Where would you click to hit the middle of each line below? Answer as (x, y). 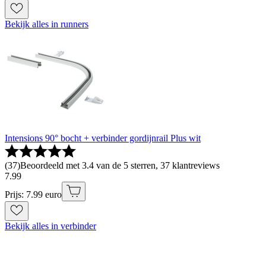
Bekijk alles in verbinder (50, 226)
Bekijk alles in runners (47, 24)
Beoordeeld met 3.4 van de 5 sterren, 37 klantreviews (120, 165)
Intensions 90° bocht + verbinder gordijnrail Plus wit (103, 138)
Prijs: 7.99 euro (33, 194)
